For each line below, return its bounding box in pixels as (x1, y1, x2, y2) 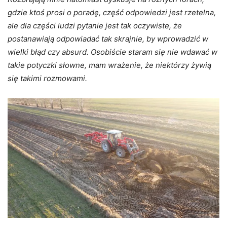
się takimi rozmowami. (8, 73, 87, 84)
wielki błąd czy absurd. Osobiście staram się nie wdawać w (8, 47, 217, 57)
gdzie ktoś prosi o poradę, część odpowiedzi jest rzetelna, (8, 8, 216, 18)
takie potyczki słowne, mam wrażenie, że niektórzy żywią (8, 60, 211, 70)
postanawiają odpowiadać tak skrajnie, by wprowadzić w (8, 34, 208, 44)
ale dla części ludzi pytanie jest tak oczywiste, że (8, 21, 182, 31)
